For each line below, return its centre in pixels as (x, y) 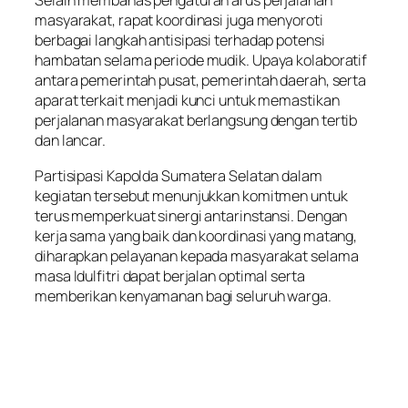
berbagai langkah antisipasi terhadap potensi (180, 41)
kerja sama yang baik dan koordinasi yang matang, (196, 235)
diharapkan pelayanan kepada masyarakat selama (197, 255)
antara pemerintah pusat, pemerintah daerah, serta (201, 81)
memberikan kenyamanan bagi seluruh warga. (183, 296)
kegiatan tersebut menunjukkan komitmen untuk (191, 195)
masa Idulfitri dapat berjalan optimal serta (170, 275)
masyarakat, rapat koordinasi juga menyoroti (179, 20)
